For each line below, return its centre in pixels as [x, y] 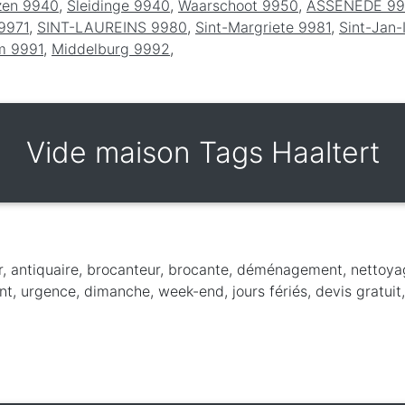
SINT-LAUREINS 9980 [112, 27]
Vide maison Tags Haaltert [202, 152]
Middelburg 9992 [111, 48]
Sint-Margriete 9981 [263, 27]
